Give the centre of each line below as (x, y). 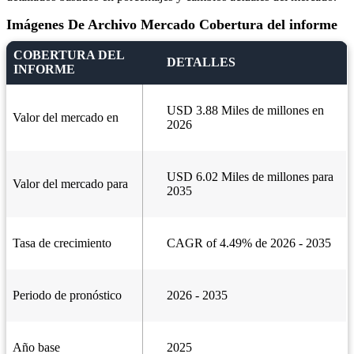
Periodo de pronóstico (67, 296)
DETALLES (201, 62)
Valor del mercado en (66, 118)
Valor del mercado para (70, 184)
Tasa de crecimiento (62, 243)
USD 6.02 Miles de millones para (250, 177)
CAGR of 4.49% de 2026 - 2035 (249, 243)
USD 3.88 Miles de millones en (245, 111)
